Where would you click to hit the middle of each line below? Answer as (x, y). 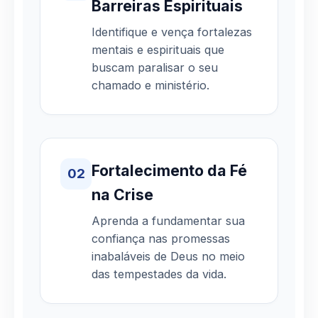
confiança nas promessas (161, 238)
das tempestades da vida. (159, 274)
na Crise (122, 194)
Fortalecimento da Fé (169, 170)
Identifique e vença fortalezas (172, 32)
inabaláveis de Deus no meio (168, 256)
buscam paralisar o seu (155, 67)
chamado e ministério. (150, 85)
